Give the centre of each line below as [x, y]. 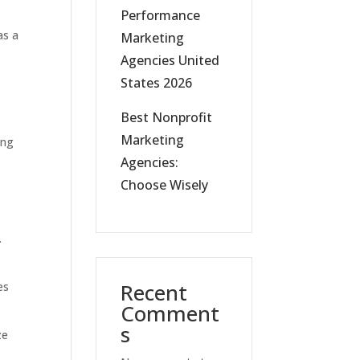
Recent [154, 292]
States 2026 [157, 83]
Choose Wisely [165, 185]
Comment [170, 313]
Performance [161, 15]
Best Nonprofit [167, 117]
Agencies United [170, 60]
